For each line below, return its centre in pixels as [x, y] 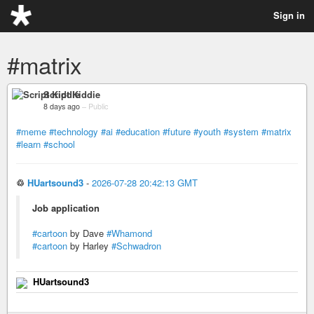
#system [241, 131]
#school [59, 144]
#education [138, 131]
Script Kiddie [72, 94]
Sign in [289, 15]
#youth [207, 131]
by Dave [87, 233]
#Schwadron [136, 246]
